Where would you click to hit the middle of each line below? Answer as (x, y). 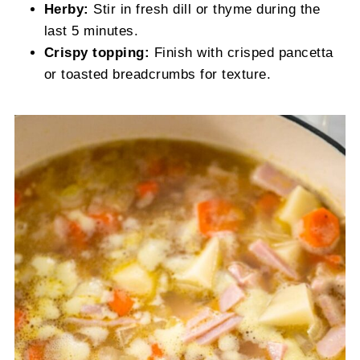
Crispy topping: (97, 53)
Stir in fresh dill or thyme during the (205, 9)
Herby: (66, 9)
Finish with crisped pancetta (241, 53)
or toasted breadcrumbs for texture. (157, 74)
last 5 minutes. (91, 31)
